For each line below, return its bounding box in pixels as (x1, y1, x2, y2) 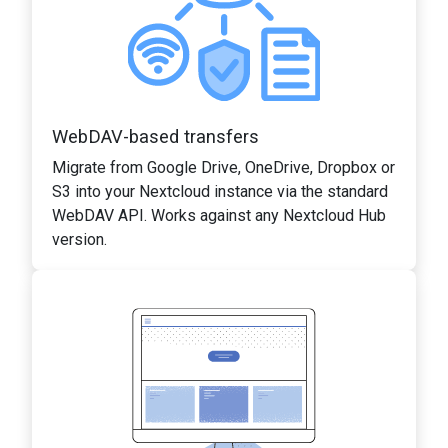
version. (52, 229, 107, 249)
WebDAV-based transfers (52, 125, 259, 147)
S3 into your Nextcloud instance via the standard (52, 181, 388, 201)
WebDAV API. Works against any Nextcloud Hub (52, 205, 386, 225)
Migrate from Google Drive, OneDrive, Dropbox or (52, 157, 395, 177)
